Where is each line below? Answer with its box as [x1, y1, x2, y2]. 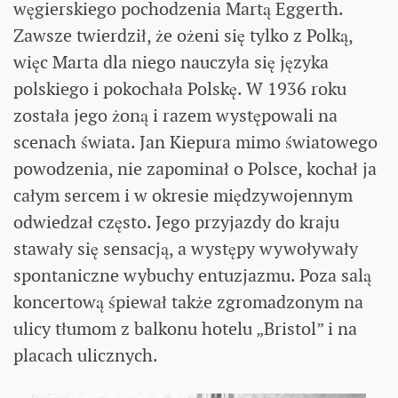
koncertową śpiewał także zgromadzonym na [13, 290, 363, 314]
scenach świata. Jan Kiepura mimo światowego [13, 130, 378, 154]
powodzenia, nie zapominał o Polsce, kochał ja [13, 156, 377, 180]
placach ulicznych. [13, 343, 158, 367]
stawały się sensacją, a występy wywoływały [13, 236, 358, 260]
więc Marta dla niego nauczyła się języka [13, 50, 329, 74]
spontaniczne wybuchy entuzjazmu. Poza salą [13, 263, 371, 287]
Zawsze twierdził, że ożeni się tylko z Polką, [13, 23, 353, 47]
